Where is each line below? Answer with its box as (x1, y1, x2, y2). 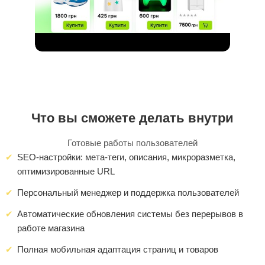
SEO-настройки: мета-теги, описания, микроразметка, (17, 152, 235, 163)
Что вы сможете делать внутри (31, 111, 234, 126)
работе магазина (17, 223, 85, 234)
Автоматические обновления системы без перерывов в (17, 209, 243, 219)
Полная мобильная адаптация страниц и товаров (17, 244, 218, 255)
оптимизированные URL (17, 166, 115, 177)
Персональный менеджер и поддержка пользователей (17, 188, 239, 198)
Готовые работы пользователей (67, 138, 198, 148)
